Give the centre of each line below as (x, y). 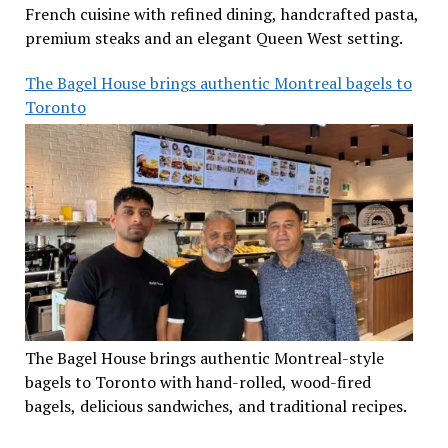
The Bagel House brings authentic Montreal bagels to (218, 82)
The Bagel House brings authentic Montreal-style (204, 357)
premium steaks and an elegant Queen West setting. (213, 37)
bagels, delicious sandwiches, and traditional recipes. (215, 405)
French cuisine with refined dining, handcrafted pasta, (221, 13)
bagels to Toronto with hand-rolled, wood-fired (197, 381)
